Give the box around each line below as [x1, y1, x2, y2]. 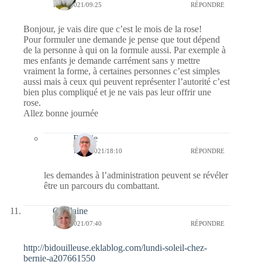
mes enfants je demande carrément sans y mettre [23, 55, 200, 65]
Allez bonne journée [23, 108, 98, 118]
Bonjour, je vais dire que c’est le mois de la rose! [23, 23, 202, 34]
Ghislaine [53, 205, 88, 216]
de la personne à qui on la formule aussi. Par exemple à [23, 44, 226, 55]
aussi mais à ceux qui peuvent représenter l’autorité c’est [23, 76, 230, 87]
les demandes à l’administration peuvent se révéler [44, 170, 228, 180]
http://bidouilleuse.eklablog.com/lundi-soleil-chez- [23, 242, 207, 253]
